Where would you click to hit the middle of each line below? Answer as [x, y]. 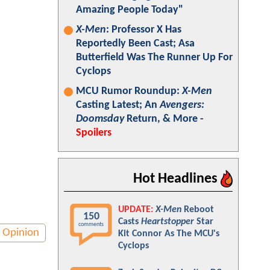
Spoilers [94, 133]
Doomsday [100, 119]
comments [91, 224]
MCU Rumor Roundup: [129, 91]
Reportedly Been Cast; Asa [135, 44]
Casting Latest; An [118, 105]
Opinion [21, 233]
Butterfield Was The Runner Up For [154, 58]
